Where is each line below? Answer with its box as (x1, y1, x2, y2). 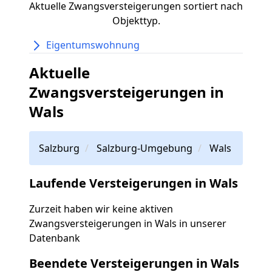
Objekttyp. (112, 13, 160, 27)
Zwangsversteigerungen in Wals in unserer (29, 217, 226, 231)
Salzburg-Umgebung (97, 141, 192, 155)
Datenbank (29, 231, 80, 245)
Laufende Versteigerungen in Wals (29, 175, 238, 192)
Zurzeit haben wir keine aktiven (29, 202, 173, 216)
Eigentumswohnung (46, 38, 140, 52)
